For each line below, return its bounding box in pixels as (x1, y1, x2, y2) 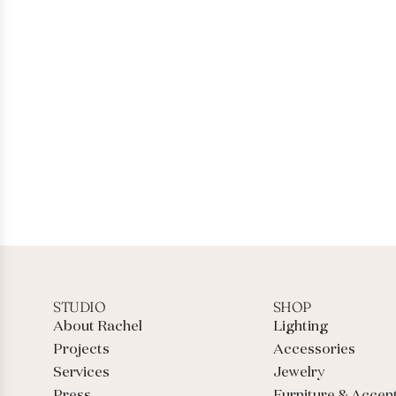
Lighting (272, 320, 328, 335)
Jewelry (272, 366, 324, 381)
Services (53, 366, 110, 381)
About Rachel (53, 320, 142, 335)
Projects (53, 343, 110, 358)
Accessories (272, 343, 355, 358)
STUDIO (53, 298, 106, 316)
